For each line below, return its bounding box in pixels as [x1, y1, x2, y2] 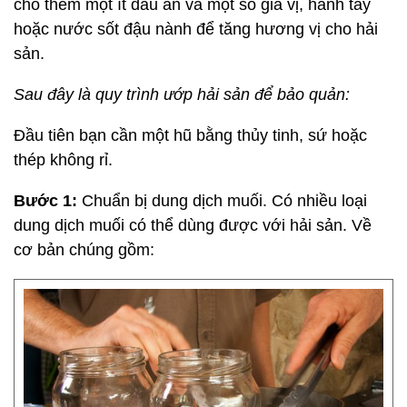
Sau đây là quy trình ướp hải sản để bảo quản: [14, 85, 350, 104]
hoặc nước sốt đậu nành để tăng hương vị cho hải [14, 20, 378, 38]
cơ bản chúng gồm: [14, 241, 154, 259]
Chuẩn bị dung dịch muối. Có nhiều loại [82, 192, 367, 210]
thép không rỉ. [14, 151, 113, 169]
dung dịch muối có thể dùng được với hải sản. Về [14, 216, 372, 234]
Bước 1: [14, 192, 82, 210]
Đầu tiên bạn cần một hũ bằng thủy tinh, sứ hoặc [14, 126, 367, 144]
